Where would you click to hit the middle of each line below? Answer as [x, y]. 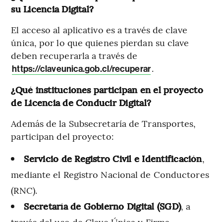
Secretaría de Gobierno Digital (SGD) [103, 206]
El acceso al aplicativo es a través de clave [99, 29]
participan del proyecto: [62, 136]
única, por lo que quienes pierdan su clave [100, 42]
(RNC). [24, 190]
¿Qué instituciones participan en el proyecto [107, 89]
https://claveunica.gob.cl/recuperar [81, 69]
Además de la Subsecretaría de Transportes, [104, 123]
